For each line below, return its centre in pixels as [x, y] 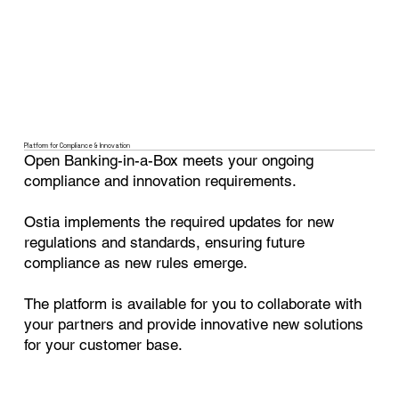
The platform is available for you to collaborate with [193, 304]
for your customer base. [104, 345]
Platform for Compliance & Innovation [77, 146]
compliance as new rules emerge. [136, 263]
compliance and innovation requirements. [163, 181]
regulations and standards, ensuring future [165, 243]
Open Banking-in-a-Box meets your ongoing [169, 161]
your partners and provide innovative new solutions [194, 325]
